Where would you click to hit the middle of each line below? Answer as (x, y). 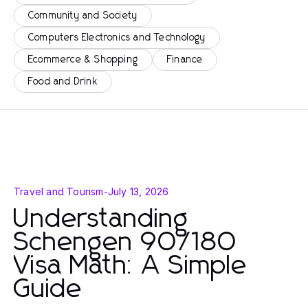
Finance (185, 60)
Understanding (101, 219)
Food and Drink (63, 82)
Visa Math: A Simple (131, 266)
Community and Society (83, 16)
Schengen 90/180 (126, 243)
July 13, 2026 (138, 191)
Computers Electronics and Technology (117, 38)
